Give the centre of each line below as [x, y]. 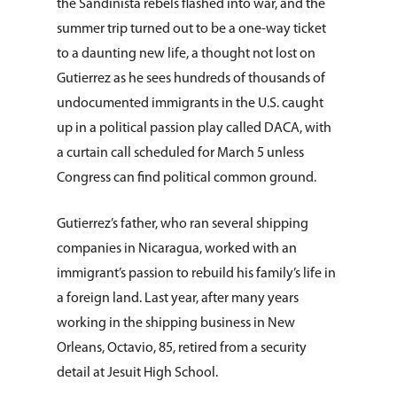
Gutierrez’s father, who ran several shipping [183, 224]
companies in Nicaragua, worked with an [177, 249]
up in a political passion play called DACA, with [194, 128]
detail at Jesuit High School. [137, 373]
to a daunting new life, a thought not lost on [186, 54]
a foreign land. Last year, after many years [178, 299]
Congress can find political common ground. [187, 178]
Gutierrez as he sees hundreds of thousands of [191, 79]
